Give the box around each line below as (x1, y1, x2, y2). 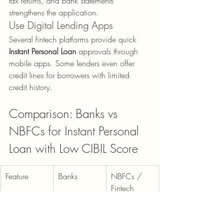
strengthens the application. (9, 7, 99, 18)
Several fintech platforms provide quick (9, 34, 139, 45)
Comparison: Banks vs (9, 106, 121, 122)
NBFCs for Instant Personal (9, 123, 142, 139)
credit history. (9, 82, 52, 93)
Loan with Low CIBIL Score (9, 140, 138, 157)
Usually (58, 205, 84, 216)
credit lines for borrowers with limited (9, 70, 132, 81)
